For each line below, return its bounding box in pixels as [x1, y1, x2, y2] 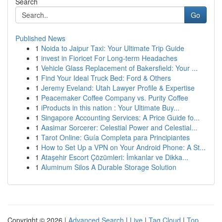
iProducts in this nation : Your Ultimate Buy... [41, 103, 179, 112]
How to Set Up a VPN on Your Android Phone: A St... [41, 142, 206, 152]
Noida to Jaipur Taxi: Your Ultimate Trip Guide [41, 43, 184, 53]
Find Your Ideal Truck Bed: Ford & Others [41, 73, 171, 83]
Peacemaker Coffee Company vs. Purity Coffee [41, 93, 188, 103]
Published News [15, 33, 65, 43]
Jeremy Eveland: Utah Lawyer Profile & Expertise [41, 83, 195, 93]
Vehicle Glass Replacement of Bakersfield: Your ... [41, 63, 198, 73]
